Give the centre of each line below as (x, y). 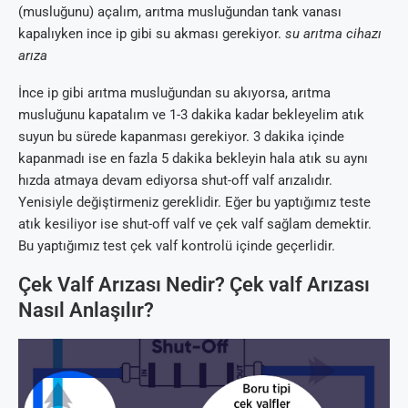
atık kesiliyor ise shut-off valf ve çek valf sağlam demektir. (195, 224)
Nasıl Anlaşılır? (86, 310)
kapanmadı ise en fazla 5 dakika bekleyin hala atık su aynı (193, 158)
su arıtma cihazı (333, 33)
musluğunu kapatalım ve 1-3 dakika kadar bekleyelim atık (191, 114)
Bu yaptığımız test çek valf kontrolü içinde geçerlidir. (177, 245)
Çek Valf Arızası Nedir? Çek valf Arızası (194, 284)
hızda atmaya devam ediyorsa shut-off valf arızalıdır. (175, 180)
